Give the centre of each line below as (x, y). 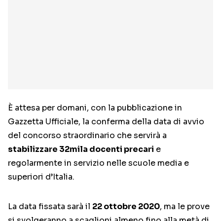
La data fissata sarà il (50, 207)
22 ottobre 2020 (126, 207)
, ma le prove (185, 207)
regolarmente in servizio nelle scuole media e (98, 163)
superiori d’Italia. (41, 177)
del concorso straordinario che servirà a (87, 136)
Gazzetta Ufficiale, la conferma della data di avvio (106, 122)
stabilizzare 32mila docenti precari (81, 149)
